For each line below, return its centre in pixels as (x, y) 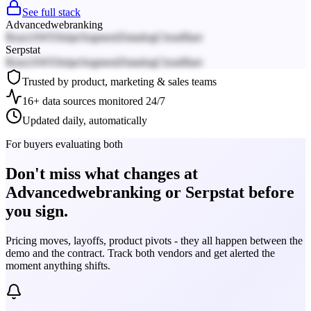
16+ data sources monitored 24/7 (94, 101)
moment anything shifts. (58, 266)
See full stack (51, 12)
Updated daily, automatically (85, 121)
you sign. (37, 211)
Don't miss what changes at (102, 174)
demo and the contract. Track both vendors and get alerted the (140, 253)
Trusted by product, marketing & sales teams (119, 82)
